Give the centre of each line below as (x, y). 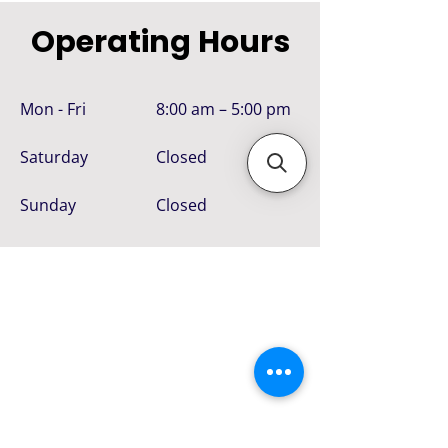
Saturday (54, 157)
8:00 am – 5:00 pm (223, 109)
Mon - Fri (53, 109)
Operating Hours (160, 42)
